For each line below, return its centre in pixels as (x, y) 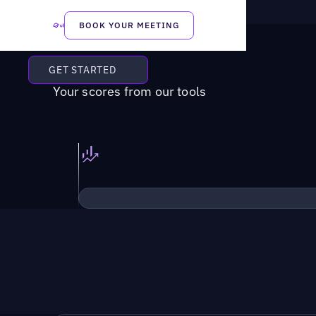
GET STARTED (83, 69)
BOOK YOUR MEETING (129, 25)
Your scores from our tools (129, 92)
